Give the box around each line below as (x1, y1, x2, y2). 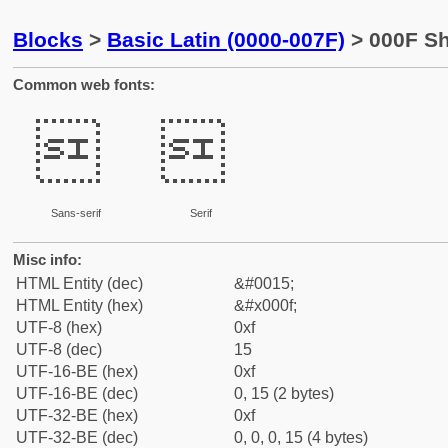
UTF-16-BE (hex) (16, 363, 138, 380)
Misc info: (13, 251, 82, 268)
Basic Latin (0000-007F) (107, 28, 345, 51)
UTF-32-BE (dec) (16, 429, 138, 446)
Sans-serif (50, 207, 101, 219)
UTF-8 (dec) (16, 341, 102, 358)
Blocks (13, 28, 83, 51)
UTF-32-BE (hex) (16, 407, 138, 424)
